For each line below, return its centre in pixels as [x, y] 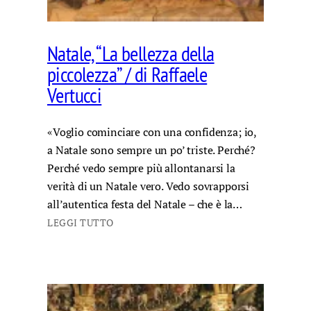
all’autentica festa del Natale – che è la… [145, 204]
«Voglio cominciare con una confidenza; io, [152, 132]
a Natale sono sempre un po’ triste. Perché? [151, 150]
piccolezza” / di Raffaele [127, 75]
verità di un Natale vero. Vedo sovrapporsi [149, 186]
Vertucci [75, 95]
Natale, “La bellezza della [131, 54]
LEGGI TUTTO [81, 222]
